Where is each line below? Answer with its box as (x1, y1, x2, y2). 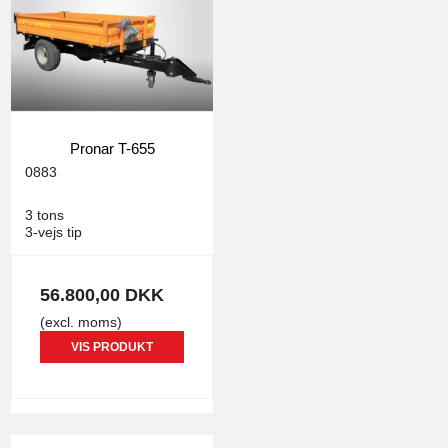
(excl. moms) (40, 313, 122, 330)
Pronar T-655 (69, 140, 155, 158)
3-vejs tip (25, 224, 82, 241)
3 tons (25, 207, 64, 224)
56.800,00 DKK (40, 284, 164, 305)
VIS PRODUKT (71, 340, 153, 355)
